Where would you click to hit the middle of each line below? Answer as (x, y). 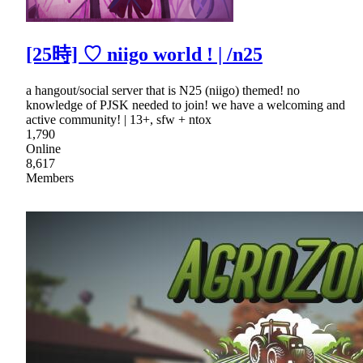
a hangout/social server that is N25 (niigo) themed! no (163, 90)
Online (43, 148)
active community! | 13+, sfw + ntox (119, 119)
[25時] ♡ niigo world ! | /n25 (144, 54)
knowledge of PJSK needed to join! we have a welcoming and (186, 105)
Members (50, 177)
